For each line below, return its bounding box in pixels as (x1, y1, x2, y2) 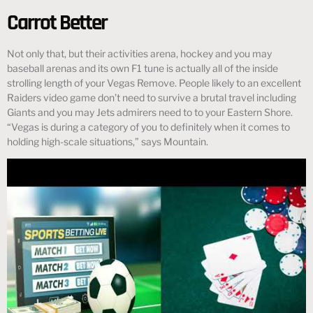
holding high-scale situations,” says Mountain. (7, 136, 208, 148)
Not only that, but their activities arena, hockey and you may (7, 48, 272, 60)
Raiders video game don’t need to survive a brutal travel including (7, 92, 296, 104)
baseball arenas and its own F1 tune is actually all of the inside (7, 62, 278, 75)
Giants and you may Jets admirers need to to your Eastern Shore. (7, 106, 293, 119)
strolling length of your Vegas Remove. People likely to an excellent (7, 77, 301, 89)
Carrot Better (7, 9, 107, 38)
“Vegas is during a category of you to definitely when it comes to (7, 121, 290, 133)
